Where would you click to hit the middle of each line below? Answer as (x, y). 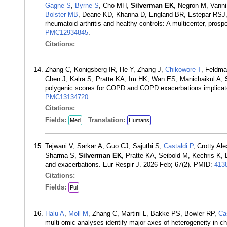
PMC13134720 (67, 97)
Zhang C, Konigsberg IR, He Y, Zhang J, (105, 70)
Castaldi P (178, 146)
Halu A (55, 214)
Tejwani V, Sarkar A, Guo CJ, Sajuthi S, (104, 146)
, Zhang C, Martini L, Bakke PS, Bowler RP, (153, 214)
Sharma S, (62, 155)
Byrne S (87, 5)
